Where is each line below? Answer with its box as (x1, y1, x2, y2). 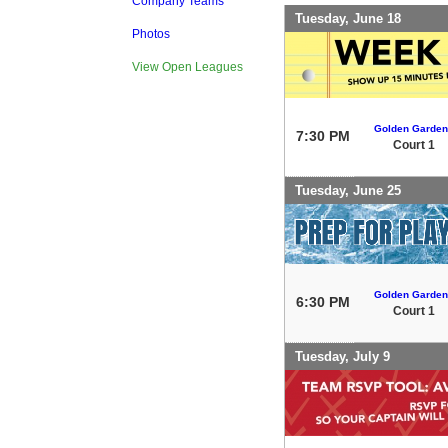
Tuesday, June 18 (295, 10, 401, 26)
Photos (132, 27, 170, 41)
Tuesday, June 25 (295, 182, 401, 198)
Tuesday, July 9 (295, 348, 390, 364)
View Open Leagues (132, 60, 243, 74)
